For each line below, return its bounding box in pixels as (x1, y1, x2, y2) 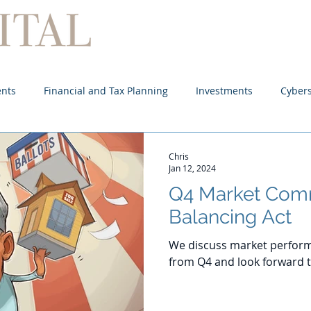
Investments (196, 83, 253, 97)
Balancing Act (169, 205, 292, 228)
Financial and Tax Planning (44, 83, 168, 97)
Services (274, 35, 307, 48)
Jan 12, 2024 (169, 162, 216, 174)
